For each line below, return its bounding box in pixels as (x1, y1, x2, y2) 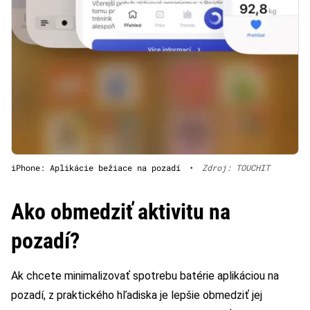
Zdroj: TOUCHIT (202, 161, 270, 173)
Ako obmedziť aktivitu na (11, 198, 230, 225)
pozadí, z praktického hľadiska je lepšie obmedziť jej (11, 288, 262, 302)
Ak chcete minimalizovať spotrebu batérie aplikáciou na (11, 268, 279, 282)
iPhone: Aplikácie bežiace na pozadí (11, 161, 181, 173)
